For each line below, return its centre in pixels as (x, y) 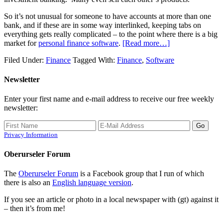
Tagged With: (95, 60)
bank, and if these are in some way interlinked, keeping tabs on (103, 25)
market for (21, 43)
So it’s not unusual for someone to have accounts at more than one (108, 16)
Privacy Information (31, 135)
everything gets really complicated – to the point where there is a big (111, 34)
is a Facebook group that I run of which (141, 173)
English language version (92, 182)
